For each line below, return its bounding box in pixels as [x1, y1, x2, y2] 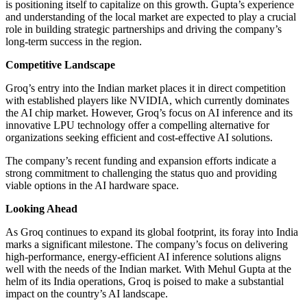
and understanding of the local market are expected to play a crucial [5, 10, 296, 23]
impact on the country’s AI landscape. [5, 287, 168, 299]
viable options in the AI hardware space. [5, 179, 179, 191]
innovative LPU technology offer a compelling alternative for [5, 119, 269, 131]
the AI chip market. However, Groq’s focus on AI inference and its [5, 106, 293, 119]
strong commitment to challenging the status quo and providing [5, 167, 277, 179]
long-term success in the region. [5, 35, 142, 47]
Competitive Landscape [5, 58, 115, 71]
